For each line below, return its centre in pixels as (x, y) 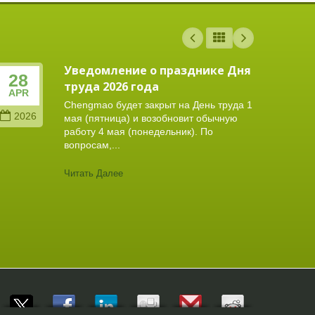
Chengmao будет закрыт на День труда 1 (158, 105)
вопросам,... (92, 145)
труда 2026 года (111, 86)
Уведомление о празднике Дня (157, 70)
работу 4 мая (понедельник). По (139, 132)
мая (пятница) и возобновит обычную (151, 118)
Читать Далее (94, 173)
